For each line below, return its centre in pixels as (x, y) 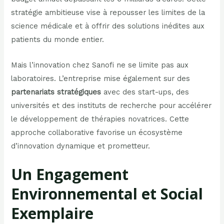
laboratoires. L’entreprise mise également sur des (101, 78)
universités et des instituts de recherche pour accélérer (111, 105)
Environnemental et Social (107, 193)
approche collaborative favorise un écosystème (97, 132)
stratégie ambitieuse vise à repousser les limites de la (108, 13)
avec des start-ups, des (145, 92)
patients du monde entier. (58, 40)
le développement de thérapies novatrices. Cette (100, 119)
